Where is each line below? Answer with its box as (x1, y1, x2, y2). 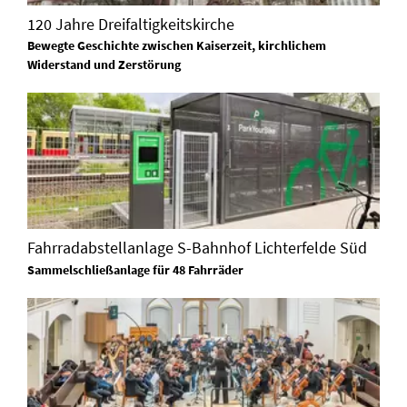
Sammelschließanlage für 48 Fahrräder (27, 262, 243, 279)
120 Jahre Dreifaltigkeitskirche (27, 13, 234, 35)
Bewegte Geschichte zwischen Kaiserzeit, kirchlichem (27, 37, 326, 55)
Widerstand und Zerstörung (27, 56, 181, 74)
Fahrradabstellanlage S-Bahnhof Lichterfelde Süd (27, 237, 367, 259)
